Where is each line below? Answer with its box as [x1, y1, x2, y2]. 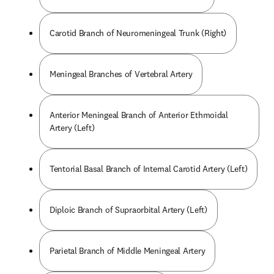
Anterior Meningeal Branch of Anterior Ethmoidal [50, 109, 228, 120]
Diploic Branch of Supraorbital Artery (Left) [50, 204, 207, 215]
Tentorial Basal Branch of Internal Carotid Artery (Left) [50, 163, 248, 174]
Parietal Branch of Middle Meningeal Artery [50, 245, 206, 256]
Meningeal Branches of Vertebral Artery [50, 68, 193, 80]
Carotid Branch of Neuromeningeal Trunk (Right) [50, 28, 227, 39]
